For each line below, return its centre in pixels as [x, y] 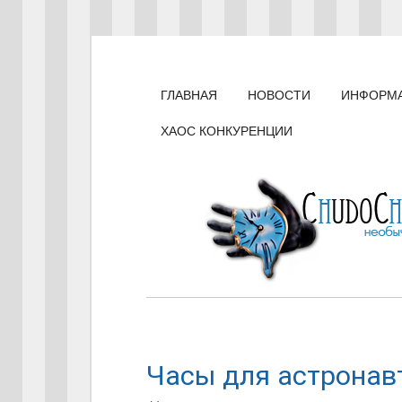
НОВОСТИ [280, 95]
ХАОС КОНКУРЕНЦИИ [227, 131]
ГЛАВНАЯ [189, 95]
